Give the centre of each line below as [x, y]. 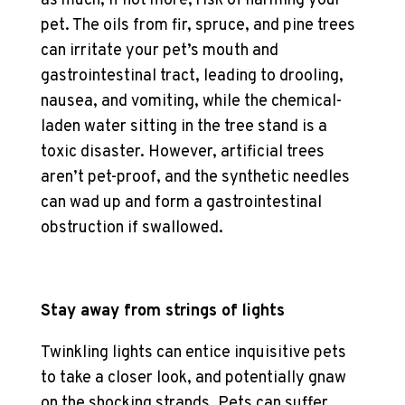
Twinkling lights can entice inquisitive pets [193, 353]
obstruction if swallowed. [133, 228]
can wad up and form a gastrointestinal [181, 203]
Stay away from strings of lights [162, 311]
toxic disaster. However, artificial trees [182, 152]
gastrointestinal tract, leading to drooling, [192, 76]
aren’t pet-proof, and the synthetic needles [195, 178]
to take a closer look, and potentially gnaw [193, 378]
